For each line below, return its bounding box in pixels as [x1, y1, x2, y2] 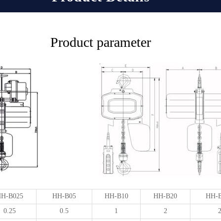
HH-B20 [153, 192, 177, 200]
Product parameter [50, 35, 151, 50]
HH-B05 [52, 192, 76, 200]
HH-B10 [104, 192, 128, 200]
